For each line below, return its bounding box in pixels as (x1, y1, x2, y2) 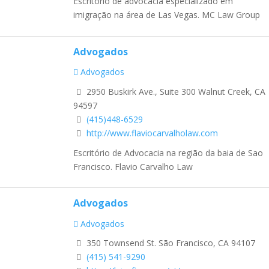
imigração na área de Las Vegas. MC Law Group (73, 8, 260, 20)
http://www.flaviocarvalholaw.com (86, 127, 218, 139)
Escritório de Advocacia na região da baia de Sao (73, 147, 263, 159)
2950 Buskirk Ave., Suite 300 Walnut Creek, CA (84, 85, 265, 97)
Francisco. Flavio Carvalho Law (73, 160, 193, 172)
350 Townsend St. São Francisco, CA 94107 (84, 237, 255, 249)
